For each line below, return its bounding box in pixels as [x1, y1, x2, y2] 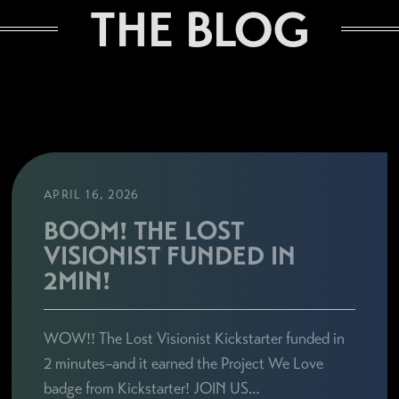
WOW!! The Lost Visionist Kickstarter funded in [43, 329, 345, 349]
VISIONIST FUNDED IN [43, 240, 296, 273]
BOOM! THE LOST [43, 215, 244, 248]
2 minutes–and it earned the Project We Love [43, 354, 323, 374]
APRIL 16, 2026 [43, 186, 140, 202]
